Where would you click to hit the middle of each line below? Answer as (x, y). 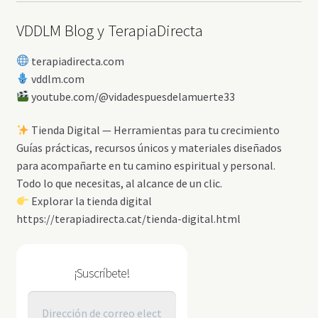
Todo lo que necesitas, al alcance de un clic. (119, 183)
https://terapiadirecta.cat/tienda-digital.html (128, 219)
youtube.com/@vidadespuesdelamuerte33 (132, 96)
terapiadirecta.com (76, 61)
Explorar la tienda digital (90, 201)
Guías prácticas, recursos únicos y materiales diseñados (149, 148)
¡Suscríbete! (102, 273)
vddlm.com (56, 78)
